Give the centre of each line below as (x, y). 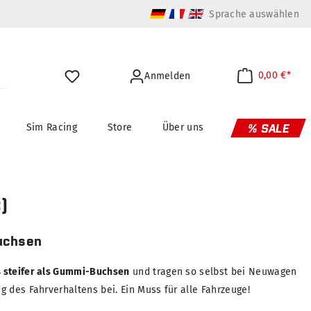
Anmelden (168, 76)
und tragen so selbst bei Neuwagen (213, 272)
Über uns (183, 128)
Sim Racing (51, 128)
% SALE (268, 129)
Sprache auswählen (254, 14)
